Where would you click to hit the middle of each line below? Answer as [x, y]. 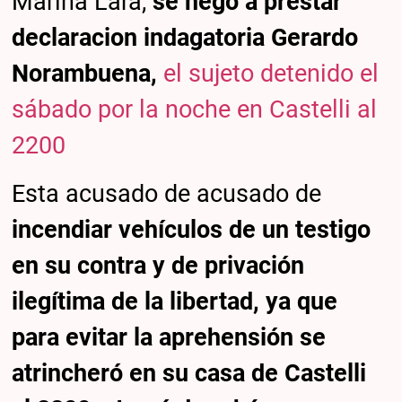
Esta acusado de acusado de [167, 193]
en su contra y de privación [158, 265]
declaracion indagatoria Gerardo [185, 38]
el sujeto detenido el [268, 74]
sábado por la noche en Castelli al [195, 110]
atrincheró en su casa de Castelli [189, 373]
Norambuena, [85, 74]
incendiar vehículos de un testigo [192, 229]
